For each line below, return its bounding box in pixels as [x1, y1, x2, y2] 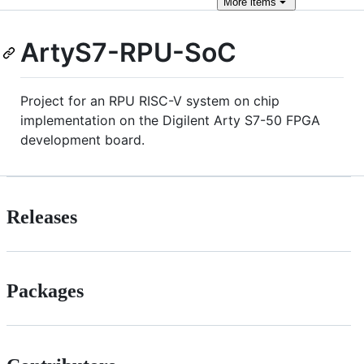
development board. [20, 131, 145, 148]
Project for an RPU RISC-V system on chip [20, 92, 279, 109]
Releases [6, 206, 77, 227]
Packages [6, 280, 84, 302]
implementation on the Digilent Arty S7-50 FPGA [20, 111, 320, 128]
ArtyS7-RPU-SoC [20, 37, 236, 68]
